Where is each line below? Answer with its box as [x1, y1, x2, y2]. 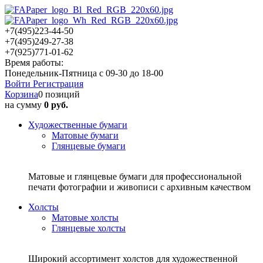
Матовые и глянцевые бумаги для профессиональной [28, 171, 242, 181]
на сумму [5, 100, 44, 110]
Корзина [5, 89, 38, 99]
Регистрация [33, 79, 83, 89]
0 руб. [44, 100, 68, 110]
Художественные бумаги [28, 120, 127, 130]
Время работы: [5, 58, 63, 68]
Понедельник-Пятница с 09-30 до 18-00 [5, 68, 163, 78]
